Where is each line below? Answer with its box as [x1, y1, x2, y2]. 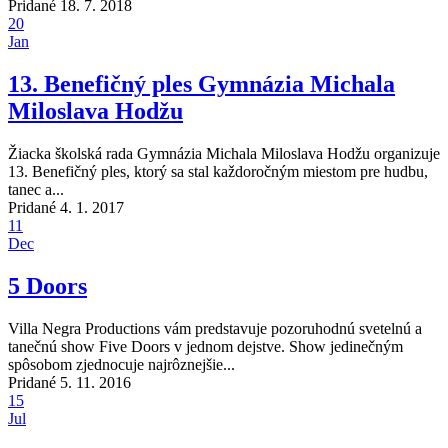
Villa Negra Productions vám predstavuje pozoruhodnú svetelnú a [8, 319, 422, 337]
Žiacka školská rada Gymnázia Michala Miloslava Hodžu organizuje [8, 145, 440, 163]
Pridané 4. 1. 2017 [8, 199, 124, 217]
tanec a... [8, 181, 64, 199]
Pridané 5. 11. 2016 [8, 373, 131, 391]
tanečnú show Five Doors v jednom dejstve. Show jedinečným [8, 337, 403, 355]
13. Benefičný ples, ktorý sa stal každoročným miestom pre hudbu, [8, 163, 428, 181]
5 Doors [8, 273, 87, 300]
